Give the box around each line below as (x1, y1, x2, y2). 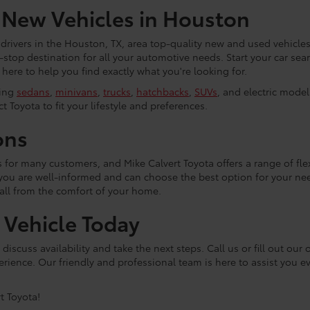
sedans (17, 84, 50, 98)
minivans (55, 84, 98, 98)
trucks (103, 84, 131, 98)
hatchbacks (136, 84, 189, 98)
